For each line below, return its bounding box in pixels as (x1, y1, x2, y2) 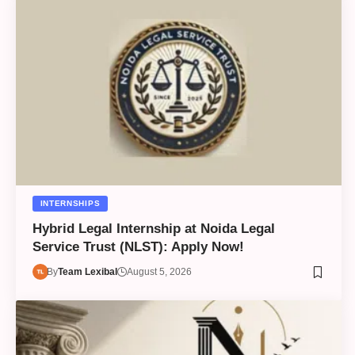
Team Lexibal (58, 266, 118, 278)
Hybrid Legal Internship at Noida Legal (32, 221, 275, 237)
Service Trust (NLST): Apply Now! (32, 239, 244, 255)
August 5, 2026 (127, 266, 193, 278)
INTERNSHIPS (40, 199, 101, 208)
